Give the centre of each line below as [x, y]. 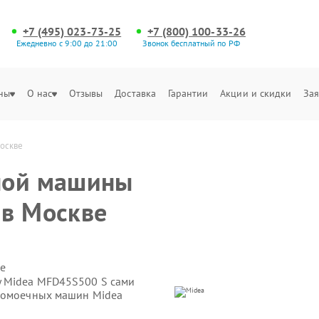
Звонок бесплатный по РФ [191, 43]
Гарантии [188, 93]
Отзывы [86, 93]
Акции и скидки [256, 93]
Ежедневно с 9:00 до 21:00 [67, 43]
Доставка [136, 93]
